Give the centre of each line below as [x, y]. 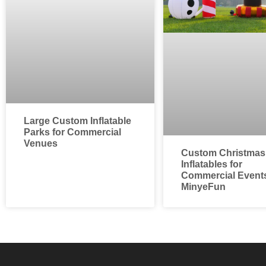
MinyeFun [203, 186]
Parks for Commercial [72, 132]
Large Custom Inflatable [77, 121]
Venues [41, 144]
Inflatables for [211, 164]
